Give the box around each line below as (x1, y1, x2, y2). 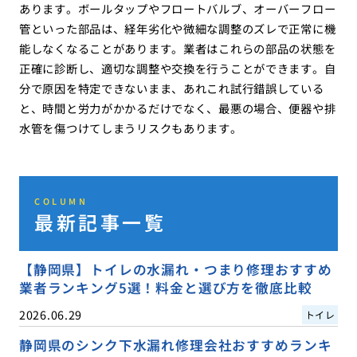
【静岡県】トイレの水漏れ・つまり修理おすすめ (18, 259, 332, 279)
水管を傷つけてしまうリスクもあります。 (18, 120, 242, 137)
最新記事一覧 (34, 207, 167, 236)
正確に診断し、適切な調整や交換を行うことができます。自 (18, 60, 336, 77)
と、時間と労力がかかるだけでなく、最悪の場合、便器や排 (18, 100, 336, 117)
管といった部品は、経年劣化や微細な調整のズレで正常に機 (18, 20, 336, 37)
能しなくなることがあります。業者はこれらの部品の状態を (18, 40, 336, 57)
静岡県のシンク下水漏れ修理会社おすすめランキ (18, 335, 332, 355)
